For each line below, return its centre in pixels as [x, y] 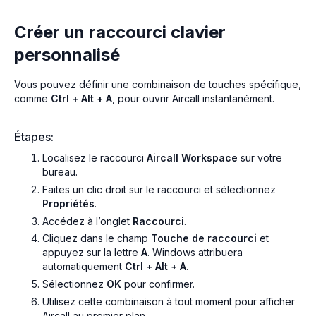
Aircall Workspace [192, 157]
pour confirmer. [158, 284]
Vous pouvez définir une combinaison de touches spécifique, [158, 84]
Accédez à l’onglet [87, 221]
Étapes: [34, 136]
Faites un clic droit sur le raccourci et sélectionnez [159, 189]
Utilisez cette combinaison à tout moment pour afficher [169, 301]
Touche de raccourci [204, 238]
